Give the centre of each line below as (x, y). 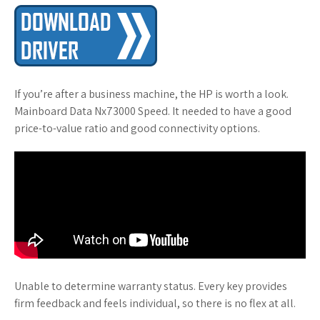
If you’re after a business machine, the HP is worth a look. (151, 94)
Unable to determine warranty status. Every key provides (151, 286)
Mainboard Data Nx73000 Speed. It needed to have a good (153, 111)
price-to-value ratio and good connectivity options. (137, 128)
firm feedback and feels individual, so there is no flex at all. (155, 303)
